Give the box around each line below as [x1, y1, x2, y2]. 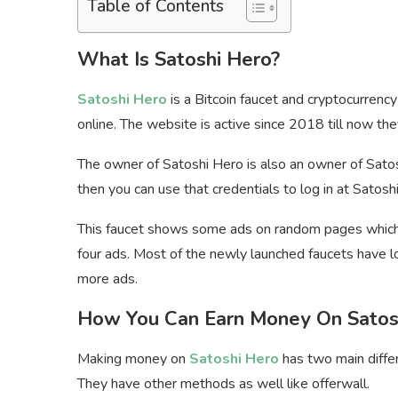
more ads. [77, 269, 138, 290]
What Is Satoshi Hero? [77, 46, 280, 74]
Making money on [77, 349, 186, 370]
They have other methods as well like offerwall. [77, 374, 370, 394]
